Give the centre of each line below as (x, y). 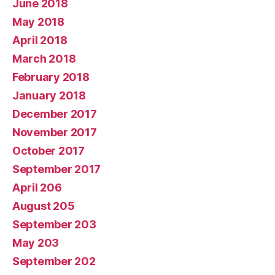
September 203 (54, 224)
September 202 (54, 261)
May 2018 (38, 21)
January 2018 (49, 95)
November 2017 (55, 132)
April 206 (37, 187)
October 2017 (48, 150)
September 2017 (57, 169)
